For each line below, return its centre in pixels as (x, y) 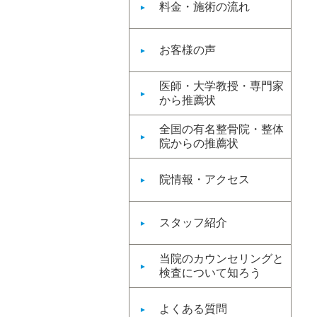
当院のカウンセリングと (221, 259)
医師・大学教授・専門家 (221, 86)
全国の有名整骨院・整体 (221, 129)
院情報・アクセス (204, 179)
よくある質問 (193, 309)
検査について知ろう (210, 273)
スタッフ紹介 (193, 223)
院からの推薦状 (199, 143)
